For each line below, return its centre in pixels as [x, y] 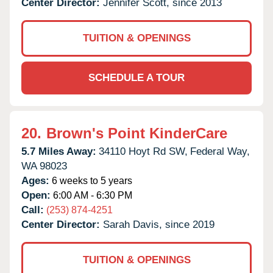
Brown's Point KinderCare [137, 133]
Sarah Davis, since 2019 [159, 224]
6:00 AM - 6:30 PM [91, 195]
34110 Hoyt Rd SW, [143, 151]
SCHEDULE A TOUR [136, 77]
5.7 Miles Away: [59, 151]
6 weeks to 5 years [91, 180]
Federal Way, [220, 151]
